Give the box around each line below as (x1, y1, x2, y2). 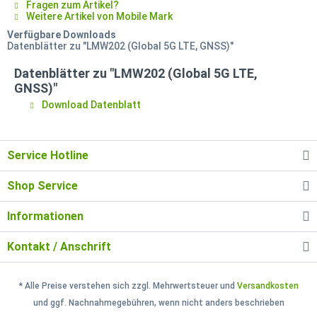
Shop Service (7, 178, 78, 192)
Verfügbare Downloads (7, 28, 116, 40)
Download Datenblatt (40, 98, 141, 110)
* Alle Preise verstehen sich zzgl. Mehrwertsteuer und (18, 280, 237, 291)
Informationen (7, 209, 83, 223)
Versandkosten (236, 280, 299, 291)
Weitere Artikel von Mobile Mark (24, 10, 173, 22)
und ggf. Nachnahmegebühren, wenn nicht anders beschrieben (33, 297, 284, 308)
